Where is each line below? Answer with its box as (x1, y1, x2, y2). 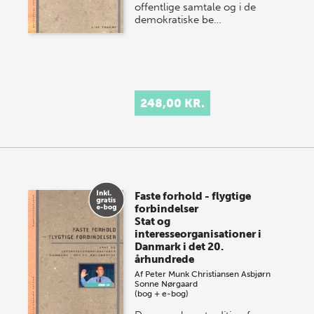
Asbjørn (241, 269, 271, 279)
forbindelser (135, 203, 199, 215)
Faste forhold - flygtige (135, 190, 252, 203)
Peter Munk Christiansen (145, 269, 240, 279)
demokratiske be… (135, 13, 222, 26)
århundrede (135, 253, 195, 266)
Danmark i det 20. (135, 240, 224, 253)
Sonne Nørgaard (135, 279, 198, 289)
